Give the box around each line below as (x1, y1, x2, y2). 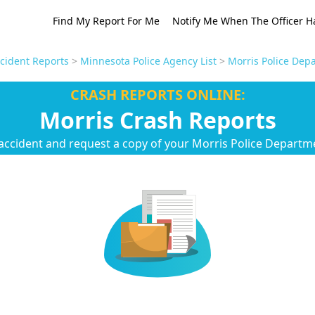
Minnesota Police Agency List (80, 54, 217, 67)
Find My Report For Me (53, 13, 160, 27)
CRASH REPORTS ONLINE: (70, 85, 245, 105)
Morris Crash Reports (39, 105, 276, 136)
